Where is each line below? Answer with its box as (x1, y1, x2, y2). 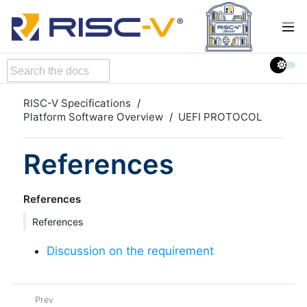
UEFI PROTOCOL (178, 110, 262, 123)
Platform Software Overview (23, 110, 163, 123)
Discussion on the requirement (47, 243, 214, 258)
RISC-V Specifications (23, 96, 131, 110)
